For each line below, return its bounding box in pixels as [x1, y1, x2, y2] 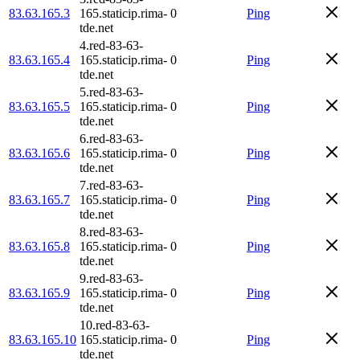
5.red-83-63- [80, 84, 143, 99]
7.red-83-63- [80, 178, 143, 192]
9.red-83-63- [80, 271, 143, 285]
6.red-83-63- [80, 131, 143, 145]
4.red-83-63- [80, 38, 143, 52]
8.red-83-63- [80, 224, 143, 239]
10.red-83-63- [80, 317, 149, 332]
